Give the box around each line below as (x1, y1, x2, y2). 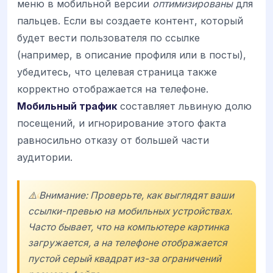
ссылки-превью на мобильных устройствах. (28, 205, 232, 217)
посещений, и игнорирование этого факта (17, 116, 226, 129)
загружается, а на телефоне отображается (28, 236, 227, 249)
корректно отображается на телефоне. (17, 82, 208, 95)
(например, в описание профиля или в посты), (17, 48, 246, 61)
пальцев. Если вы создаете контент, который (17, 14, 243, 27)
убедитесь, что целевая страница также (17, 65, 217, 78)
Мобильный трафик (17, 99, 117, 112)
